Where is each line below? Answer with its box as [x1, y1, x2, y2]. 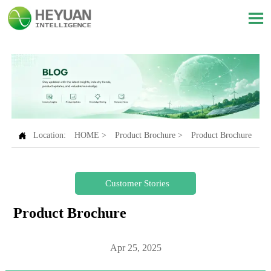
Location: [33, 131, 68, 140]
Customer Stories [105, 178, 169, 188]
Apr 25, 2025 [109, 242, 162, 253]
